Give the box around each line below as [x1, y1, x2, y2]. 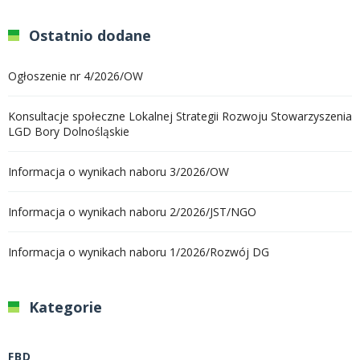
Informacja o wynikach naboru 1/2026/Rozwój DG [8, 243, 269, 260]
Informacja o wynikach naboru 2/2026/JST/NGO [8, 203, 256, 219]
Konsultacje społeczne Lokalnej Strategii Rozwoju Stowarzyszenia [8, 108, 352, 124]
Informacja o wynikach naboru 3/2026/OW [8, 163, 229, 179]
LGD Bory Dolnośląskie [8, 123, 129, 139]
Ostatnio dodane [29, 25, 151, 45]
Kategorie [29, 297, 102, 317]
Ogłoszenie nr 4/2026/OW [8, 67, 143, 84]
